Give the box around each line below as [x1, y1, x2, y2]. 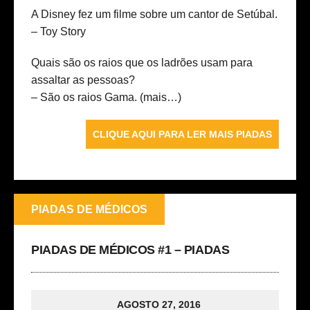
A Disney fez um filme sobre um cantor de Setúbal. [31, 8, 277, 21]
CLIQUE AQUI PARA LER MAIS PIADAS [93, 129, 272, 140]
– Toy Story [31, 26, 86, 38]
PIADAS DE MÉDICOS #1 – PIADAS [31, 243, 230, 257]
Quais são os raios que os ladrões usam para [31, 57, 253, 69]
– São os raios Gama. [31, 91, 140, 104]
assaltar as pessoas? [31, 74, 135, 86]
